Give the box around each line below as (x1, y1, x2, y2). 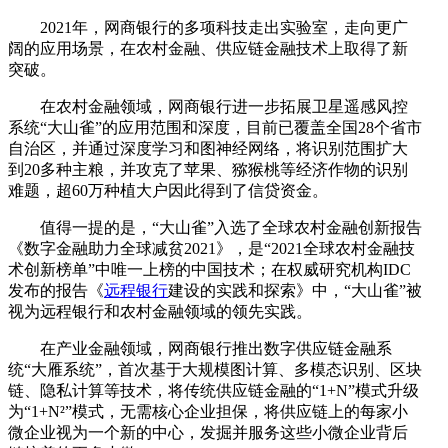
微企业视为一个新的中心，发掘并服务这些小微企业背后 (8, 423, 408, 441)
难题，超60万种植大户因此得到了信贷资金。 (8, 181, 328, 199)
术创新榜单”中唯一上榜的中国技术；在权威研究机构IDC (8, 260, 411, 278)
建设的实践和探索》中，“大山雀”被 (168, 281, 422, 299)
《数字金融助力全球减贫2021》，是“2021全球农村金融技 (8, 239, 415, 257)
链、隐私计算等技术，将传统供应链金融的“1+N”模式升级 (8, 381, 419, 399)
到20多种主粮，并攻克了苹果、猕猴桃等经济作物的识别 (8, 160, 408, 178)
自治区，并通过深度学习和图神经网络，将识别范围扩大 (8, 139, 408, 157)
